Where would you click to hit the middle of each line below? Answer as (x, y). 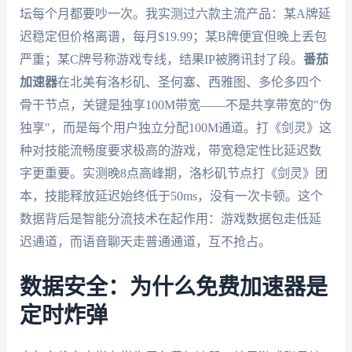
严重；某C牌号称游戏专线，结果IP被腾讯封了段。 (161, 59)
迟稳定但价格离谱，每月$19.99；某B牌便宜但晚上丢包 (173, 36)
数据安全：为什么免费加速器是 (173, 287)
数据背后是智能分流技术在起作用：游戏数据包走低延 (170, 218)
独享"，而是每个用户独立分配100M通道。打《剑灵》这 (175, 127)
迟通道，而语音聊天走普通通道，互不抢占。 (145, 241)
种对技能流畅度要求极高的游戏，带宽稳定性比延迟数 (170, 150)
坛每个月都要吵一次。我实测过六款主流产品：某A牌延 (175, 13)
